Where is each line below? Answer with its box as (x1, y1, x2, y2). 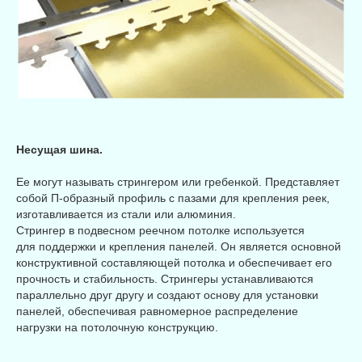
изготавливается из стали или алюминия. (16, 207, 236, 221)
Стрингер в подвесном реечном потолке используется (16, 223, 305, 237)
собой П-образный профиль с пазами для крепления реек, (16, 191, 330, 204)
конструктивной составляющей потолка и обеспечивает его (16, 255, 332, 269)
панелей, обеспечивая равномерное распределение (16, 304, 298, 318)
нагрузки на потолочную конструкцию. (16, 320, 218, 334)
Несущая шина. (16, 142, 103, 156)
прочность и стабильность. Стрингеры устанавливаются (16, 271, 314, 285)
